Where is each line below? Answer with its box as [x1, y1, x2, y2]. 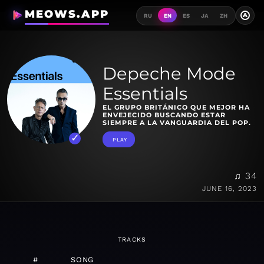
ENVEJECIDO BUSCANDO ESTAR [103, 111, 226, 120]
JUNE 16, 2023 [202, 184, 257, 193]
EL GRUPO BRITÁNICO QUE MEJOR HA [103, 103, 250, 112]
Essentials [103, 83, 187, 104]
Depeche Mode [103, 63, 236, 84]
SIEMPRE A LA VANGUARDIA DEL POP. [103, 118, 251, 127]
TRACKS [117, 236, 147, 244]
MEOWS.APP [24, 8, 109, 21]
